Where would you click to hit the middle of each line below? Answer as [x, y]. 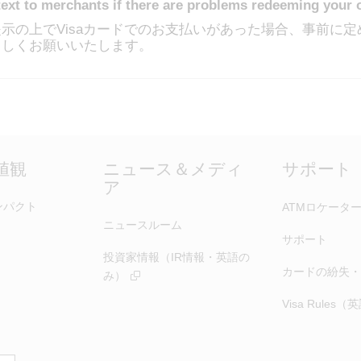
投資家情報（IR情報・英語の [176, 257]
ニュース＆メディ [173, 169]
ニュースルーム [143, 225]
